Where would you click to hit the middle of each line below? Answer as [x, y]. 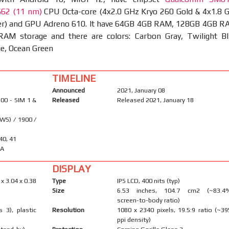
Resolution [68, 210]
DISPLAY [71, 168]
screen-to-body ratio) [148, 200]
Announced [68, 90]
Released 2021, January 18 [155, 100]
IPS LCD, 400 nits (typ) [148, 180]
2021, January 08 [141, 90]
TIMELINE [74, 78]
